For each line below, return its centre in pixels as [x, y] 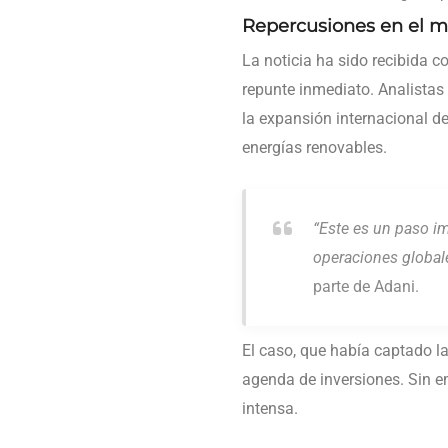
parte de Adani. [366, 287]
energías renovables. [314, 148]
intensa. [270, 409]
